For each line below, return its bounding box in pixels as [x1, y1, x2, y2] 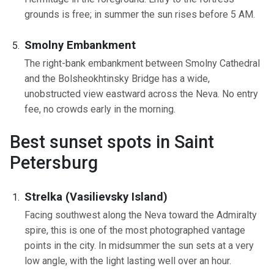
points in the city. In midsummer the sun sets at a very [24, 239, 254, 251]
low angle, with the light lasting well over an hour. [24, 254, 231, 267]
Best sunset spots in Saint [10, 131, 214, 153]
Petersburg [10, 152, 98, 174]
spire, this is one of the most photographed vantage [24, 224, 245, 236]
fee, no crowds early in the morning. [24, 103, 176, 116]
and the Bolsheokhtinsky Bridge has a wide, [24, 73, 210, 85]
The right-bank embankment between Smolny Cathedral [24, 57, 260, 70]
